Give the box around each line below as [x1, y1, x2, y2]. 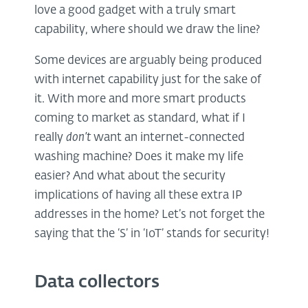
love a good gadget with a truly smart [34, 5, 236, 17]
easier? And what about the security [34, 170, 225, 183]
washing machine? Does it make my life [34, 151, 243, 164]
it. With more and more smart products [34, 93, 246, 106]
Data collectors [34, 274, 159, 291]
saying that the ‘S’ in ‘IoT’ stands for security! [34, 228, 269, 241]
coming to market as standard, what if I [34, 113, 245, 125]
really [34, 132, 66, 144]
